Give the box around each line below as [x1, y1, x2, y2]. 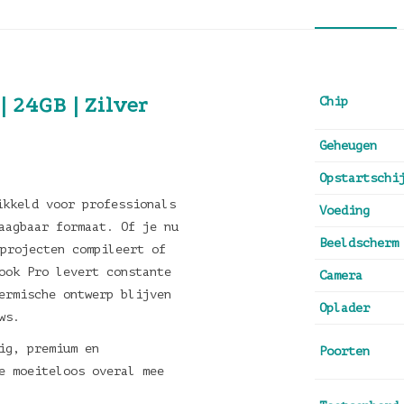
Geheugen [318, 139, 377, 152]
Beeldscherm [318, 236, 399, 250]
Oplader [318, 301, 370, 315]
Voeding [318, 204, 370, 217]
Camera [318, 269, 363, 282]
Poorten [318, 344, 370, 358]
